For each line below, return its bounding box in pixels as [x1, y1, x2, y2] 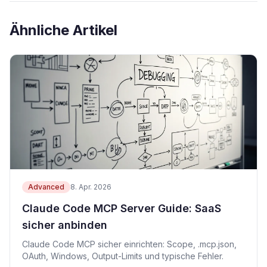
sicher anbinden [22, 218, 107, 231]
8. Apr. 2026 [70, 182, 111, 191]
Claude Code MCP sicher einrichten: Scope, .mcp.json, [22, 238, 237, 249]
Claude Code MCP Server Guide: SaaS [22, 201, 221, 215]
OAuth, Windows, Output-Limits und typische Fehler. [22, 250, 223, 261]
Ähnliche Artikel [10, 21, 117, 39]
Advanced [28, 182, 64, 191]
